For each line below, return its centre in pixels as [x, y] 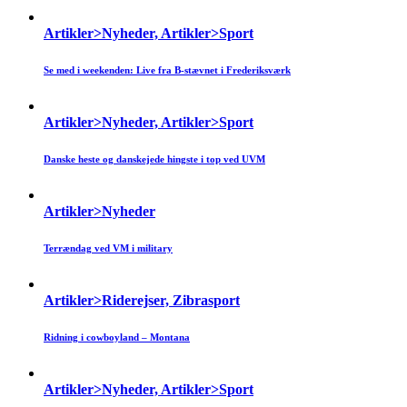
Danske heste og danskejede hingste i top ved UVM [154, 159]
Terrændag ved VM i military [108, 248]
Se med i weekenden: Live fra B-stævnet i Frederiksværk [167, 70]
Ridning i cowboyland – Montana [117, 338]
